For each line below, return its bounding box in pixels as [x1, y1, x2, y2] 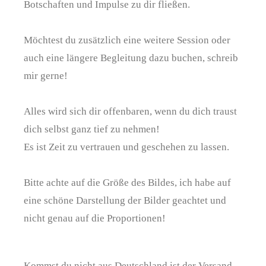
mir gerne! [24, 69, 68, 81]
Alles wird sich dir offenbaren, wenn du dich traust [24, 105, 237, 117]
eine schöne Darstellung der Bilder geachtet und [24, 194, 226, 206]
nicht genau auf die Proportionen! [24, 212, 166, 224]
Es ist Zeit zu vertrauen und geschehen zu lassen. [24, 141, 229, 153]
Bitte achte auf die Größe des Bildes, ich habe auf [24, 176, 231, 188]
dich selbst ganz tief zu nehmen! [24, 123, 160, 135]
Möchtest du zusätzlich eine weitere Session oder [24, 34, 230, 46]
